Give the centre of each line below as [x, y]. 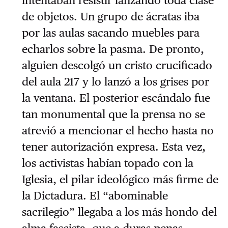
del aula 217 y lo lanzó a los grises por [115, 82]
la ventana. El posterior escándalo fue [116, 98]
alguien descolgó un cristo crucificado [117, 65]
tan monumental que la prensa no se [113, 114]
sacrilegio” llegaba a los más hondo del [119, 212]
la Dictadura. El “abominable [95, 196]
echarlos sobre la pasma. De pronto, [113, 49]
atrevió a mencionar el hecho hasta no [118, 131]
